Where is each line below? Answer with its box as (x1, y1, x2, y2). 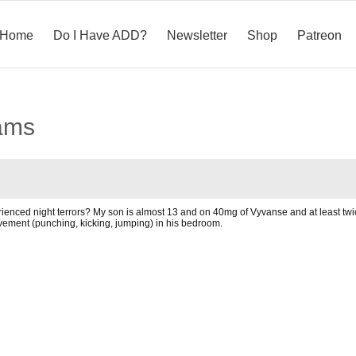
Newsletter (167, 28, 227, 42)
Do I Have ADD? (53, 28, 147, 42)
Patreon (297, 28, 342, 42)
